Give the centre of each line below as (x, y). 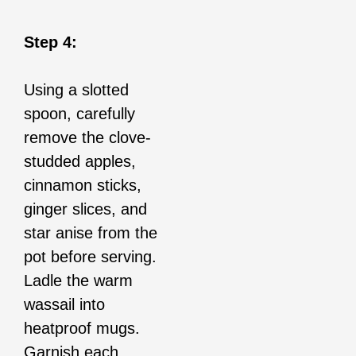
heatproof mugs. (82, 329)
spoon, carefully (79, 114)
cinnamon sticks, (83, 186)
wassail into (64, 305)
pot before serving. (90, 257)
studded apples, (80, 162)
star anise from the (91, 233)
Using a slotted (76, 90)
